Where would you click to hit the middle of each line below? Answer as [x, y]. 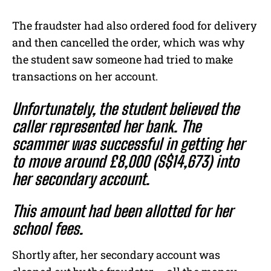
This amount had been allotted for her [122, 211]
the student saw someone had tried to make [122, 60]
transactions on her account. [85, 77]
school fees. [47, 229]
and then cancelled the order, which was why [128, 43]
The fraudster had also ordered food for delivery [134, 26]
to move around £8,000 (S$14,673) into [126, 162]
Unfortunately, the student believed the [126, 109]
